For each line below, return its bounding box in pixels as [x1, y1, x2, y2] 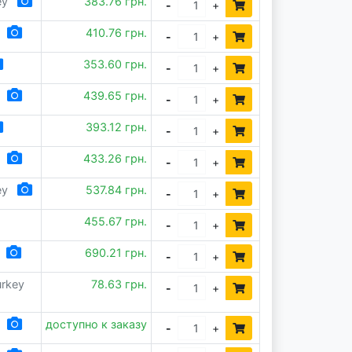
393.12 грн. [86, 120, 148, 134]
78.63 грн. [91, 277, 148, 291]
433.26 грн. [83, 152, 148, 165]
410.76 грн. [86, 26, 148, 39]
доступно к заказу [46, 317, 148, 331]
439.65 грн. [83, 89, 148, 102]
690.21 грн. [85, 246, 148, 259]
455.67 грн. [84, 214, 148, 228]
